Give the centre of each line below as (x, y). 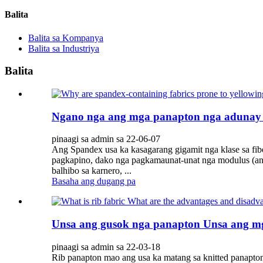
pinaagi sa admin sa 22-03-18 (106, 247)
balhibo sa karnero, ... (92, 171)
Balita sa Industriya (64, 48)
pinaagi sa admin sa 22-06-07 (106, 139)
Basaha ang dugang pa (94, 181)
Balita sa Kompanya (66, 38)
